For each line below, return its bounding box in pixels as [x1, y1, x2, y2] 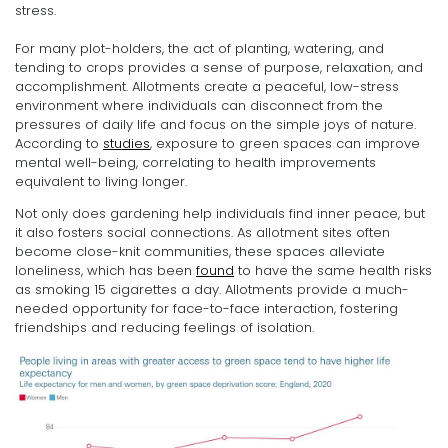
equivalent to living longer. [15, 171, 187, 191]
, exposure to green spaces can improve [150, 133, 420, 153]
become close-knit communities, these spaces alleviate [15, 241, 385, 261]
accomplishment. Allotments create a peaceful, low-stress [15, 76, 399, 96]
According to [15, 133, 103, 153]
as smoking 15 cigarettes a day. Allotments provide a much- [15, 279, 409, 299]
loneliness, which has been [15, 260, 196, 280]
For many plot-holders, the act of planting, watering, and [15, 38, 384, 58]
